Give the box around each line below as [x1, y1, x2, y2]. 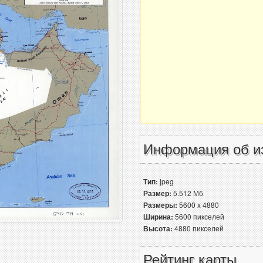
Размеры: [143, 200, 177, 210]
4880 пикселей [173, 223, 224, 233]
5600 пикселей [173, 211, 224, 221]
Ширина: [143, 211, 173, 222]
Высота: [143, 223, 173, 234]
